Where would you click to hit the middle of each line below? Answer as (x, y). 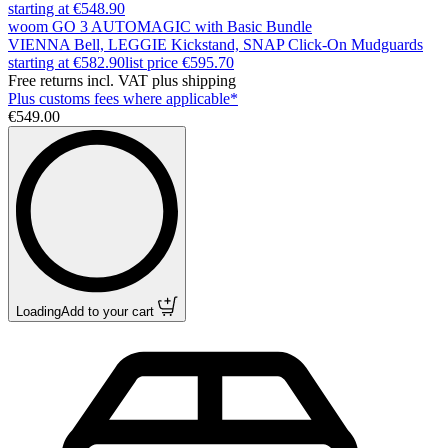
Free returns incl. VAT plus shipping (122, 80)
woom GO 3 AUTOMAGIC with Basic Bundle (160, 26)
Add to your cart (123, 311)
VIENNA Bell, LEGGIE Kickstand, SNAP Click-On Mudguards (215, 44)
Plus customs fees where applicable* (123, 98)
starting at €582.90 (66, 62)
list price (151, 62)
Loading (38, 311)
